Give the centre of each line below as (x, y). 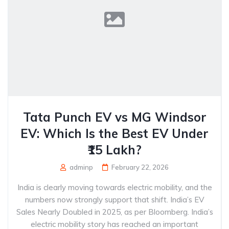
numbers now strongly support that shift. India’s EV (114, 200)
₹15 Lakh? (114, 150)
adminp (81, 167)
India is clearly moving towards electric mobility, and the (114, 187)
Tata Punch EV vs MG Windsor (114, 117)
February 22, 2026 (140, 167)
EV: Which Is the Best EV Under (114, 133)
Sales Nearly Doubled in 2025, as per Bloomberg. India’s (114, 212)
